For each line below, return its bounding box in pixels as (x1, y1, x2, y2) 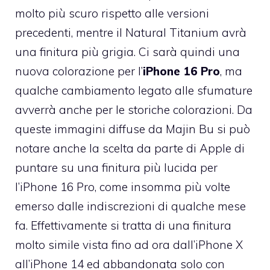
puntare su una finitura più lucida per (15, 160, 218, 175)
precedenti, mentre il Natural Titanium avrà (15, 25, 246, 40)
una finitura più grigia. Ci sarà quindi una (15, 45, 240, 60)
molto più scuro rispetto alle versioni (15, 6, 209, 21)
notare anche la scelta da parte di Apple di (15, 141, 245, 156)
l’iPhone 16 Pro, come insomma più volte (15, 180, 230, 195)
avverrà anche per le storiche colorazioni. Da (15, 102, 253, 118)
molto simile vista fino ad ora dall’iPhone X (15, 237, 243, 253)
